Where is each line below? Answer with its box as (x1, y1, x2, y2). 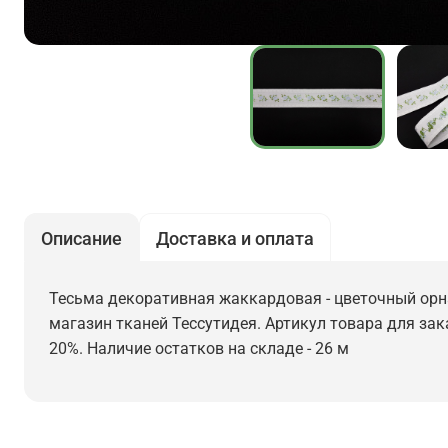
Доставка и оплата (156, 228, 314, 249)
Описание (41, 228, 122, 249)
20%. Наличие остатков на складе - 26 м (49, 339, 349, 358)
